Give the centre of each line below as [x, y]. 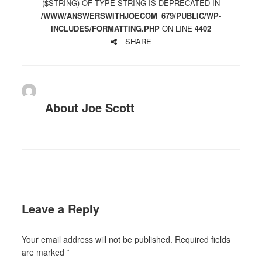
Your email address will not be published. [97, 239]
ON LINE [177, 28]
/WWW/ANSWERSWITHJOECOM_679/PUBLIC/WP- [131, 15]
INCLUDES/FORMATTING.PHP [105, 28]
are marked [44, 252]
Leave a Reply [60, 208]
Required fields [202, 239]
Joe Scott [106, 107]
